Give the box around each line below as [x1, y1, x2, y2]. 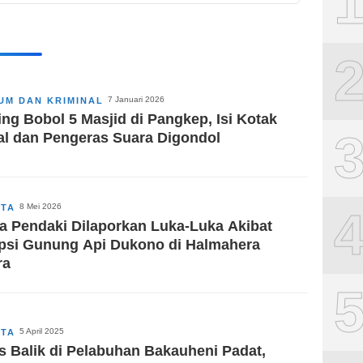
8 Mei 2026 [19, 201, 62, 211]
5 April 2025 [19, 327, 64, 336]
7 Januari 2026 [108, 95, 164, 105]
